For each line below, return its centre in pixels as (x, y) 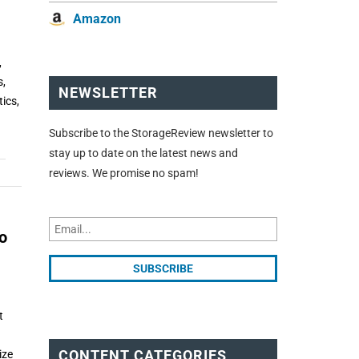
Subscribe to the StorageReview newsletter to (161, 133)
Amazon (97, 19)
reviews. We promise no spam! (124, 173)
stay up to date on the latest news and (143, 153)
